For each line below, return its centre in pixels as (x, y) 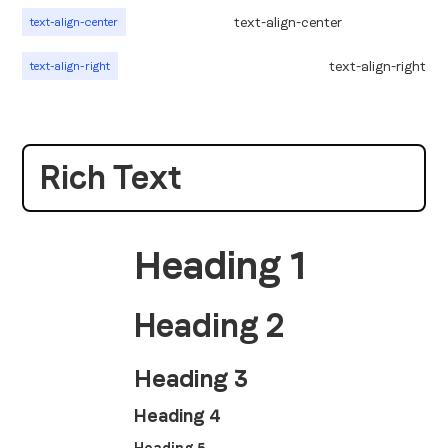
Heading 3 (191, 378)
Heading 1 (220, 265)
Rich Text (111, 177)
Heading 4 (178, 415)
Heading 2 (209, 325)
